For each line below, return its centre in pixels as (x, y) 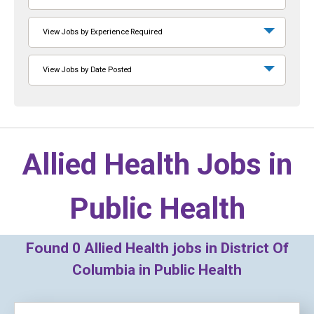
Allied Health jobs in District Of (184, 248)
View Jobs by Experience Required (103, 32)
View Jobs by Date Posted (88, 70)
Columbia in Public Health (157, 270)
